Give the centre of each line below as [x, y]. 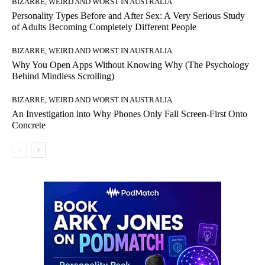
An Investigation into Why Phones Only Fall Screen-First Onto [130, 114]
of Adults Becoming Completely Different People [104, 27]
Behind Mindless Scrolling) [63, 76]
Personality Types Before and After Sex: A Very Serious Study [128, 16]
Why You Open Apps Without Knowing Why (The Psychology [130, 65]
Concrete [29, 125]
